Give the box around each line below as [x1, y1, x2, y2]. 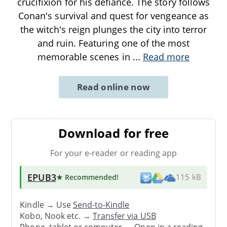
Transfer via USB [93, 210, 156, 221]
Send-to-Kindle [72, 199, 130, 210]
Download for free [58, 124, 169, 141]
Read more [142, 50, 190, 63]
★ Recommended [56, 172, 117, 182]
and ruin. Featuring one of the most [37, 36, 190, 49]
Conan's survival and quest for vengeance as [18, 9, 209, 22]
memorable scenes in [37, 50, 133, 63]
